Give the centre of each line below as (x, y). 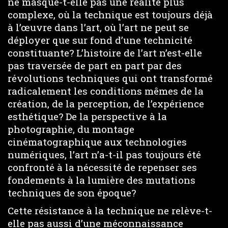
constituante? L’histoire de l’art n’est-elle (105, 53)
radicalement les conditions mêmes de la (106, 91)
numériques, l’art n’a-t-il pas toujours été (104, 154)
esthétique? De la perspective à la (87, 116)
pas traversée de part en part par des (95, 65)
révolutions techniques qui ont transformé (110, 78)
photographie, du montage (71, 129)
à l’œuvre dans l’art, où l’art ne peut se (98, 27)
